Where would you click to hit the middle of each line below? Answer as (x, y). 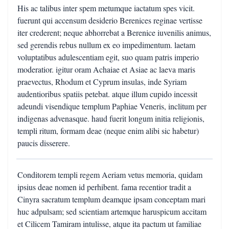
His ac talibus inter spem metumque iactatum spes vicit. (106, 8)
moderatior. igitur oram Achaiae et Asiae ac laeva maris (106, 69)
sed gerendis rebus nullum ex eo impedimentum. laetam (106, 45)
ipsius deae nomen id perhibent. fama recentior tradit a (104, 187)
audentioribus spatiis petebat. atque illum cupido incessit (107, 94)
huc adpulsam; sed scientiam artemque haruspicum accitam (112, 211)
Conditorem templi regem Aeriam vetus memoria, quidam (110, 175)
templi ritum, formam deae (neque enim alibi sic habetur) (108, 131)
